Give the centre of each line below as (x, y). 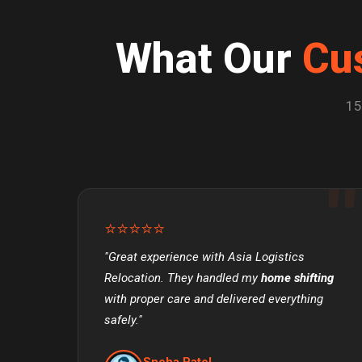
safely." (123, 320)
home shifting (297, 278)
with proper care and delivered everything (214, 299)
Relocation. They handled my (183, 278)
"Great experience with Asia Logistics (204, 257)
